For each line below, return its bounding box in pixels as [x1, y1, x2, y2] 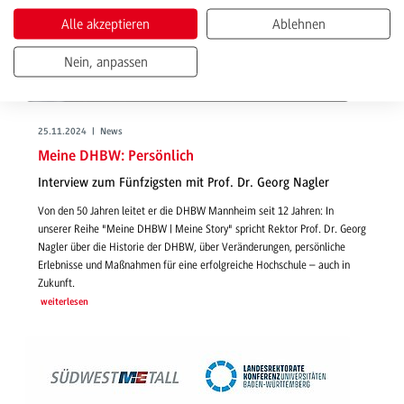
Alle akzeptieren [61, 15, 150, 32]
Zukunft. [38, 276, 75, 289]
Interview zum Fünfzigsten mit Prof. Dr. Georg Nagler [38, 175, 329, 191]
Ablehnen [271, 15, 326, 32]
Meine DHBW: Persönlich [38, 148, 194, 164]
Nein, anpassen [63, 53, 148, 70]
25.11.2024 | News [38, 127, 123, 138]
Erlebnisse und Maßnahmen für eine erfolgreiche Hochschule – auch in [38, 258, 350, 271]
